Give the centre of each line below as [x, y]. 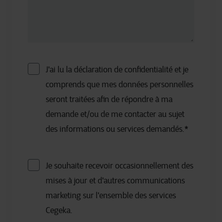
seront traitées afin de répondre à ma [109, 99]
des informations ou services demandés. [115, 129]
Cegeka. [59, 210]
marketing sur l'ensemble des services [111, 195]
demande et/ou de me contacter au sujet [115, 114]
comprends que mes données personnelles [119, 84]
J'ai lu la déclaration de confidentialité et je [117, 70]
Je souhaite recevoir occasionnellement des [119, 166]
